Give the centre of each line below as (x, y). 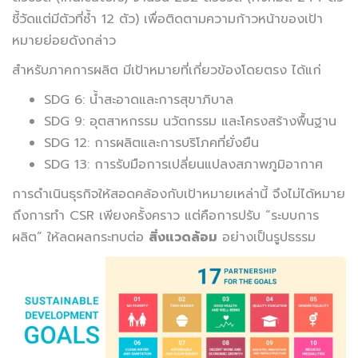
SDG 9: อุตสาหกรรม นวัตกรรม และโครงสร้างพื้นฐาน (190, 122)
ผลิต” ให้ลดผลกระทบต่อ (80, 238)
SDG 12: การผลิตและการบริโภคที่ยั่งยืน (151, 143)
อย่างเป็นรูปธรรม (267, 238)
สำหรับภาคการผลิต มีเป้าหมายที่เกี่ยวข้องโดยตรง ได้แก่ (167, 71)
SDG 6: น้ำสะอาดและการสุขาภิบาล (139, 100)
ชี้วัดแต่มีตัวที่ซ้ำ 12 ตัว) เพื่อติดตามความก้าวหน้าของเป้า (167, 20)
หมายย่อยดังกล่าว (66, 41)
